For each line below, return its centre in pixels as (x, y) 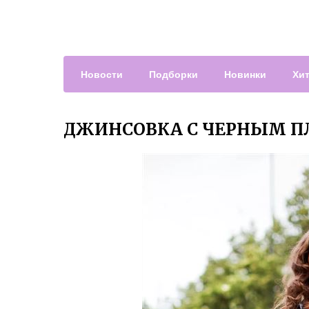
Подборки (173, 74)
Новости (102, 74)
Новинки (245, 74)
